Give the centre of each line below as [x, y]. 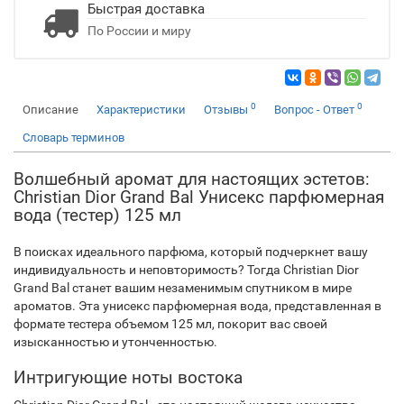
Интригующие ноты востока [128, 377]
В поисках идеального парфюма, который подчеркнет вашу [191, 252]
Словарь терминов [73, 138]
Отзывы [227, 110]
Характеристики [141, 110]
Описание [50, 110]
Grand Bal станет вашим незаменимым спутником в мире [183, 288]
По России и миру [139, 31]
